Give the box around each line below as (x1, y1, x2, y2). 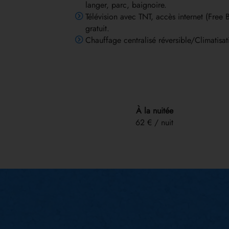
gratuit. (85, 22, 109, 35)
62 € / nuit (135, 117, 173, 129)
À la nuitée (135, 105, 173, 117)
